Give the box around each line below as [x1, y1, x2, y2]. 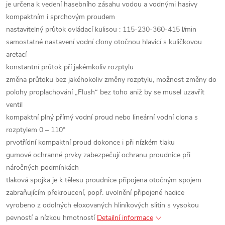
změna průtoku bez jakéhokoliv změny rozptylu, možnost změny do [6, 75, 216, 84]
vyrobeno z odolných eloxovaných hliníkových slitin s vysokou [6, 200, 199, 210]
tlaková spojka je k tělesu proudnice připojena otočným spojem [6, 175, 201, 185]
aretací [6, 50, 27, 59]
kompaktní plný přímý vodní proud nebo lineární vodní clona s [6, 113, 198, 122]
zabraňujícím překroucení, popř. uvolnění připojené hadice [6, 188, 184, 197]
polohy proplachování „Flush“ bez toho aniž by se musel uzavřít [6, 87, 204, 97]
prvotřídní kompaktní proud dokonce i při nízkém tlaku [6, 138, 175, 147]
